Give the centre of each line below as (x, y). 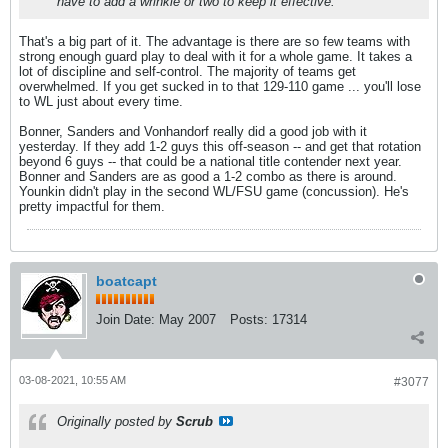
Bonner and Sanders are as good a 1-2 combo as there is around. (208, 176)
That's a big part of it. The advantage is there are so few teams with (214, 41)
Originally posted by (116, 421)
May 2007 (187, 319)
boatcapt (126, 281)
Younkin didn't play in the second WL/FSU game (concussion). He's (214, 191)
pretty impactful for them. (92, 206)
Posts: (249, 319)
